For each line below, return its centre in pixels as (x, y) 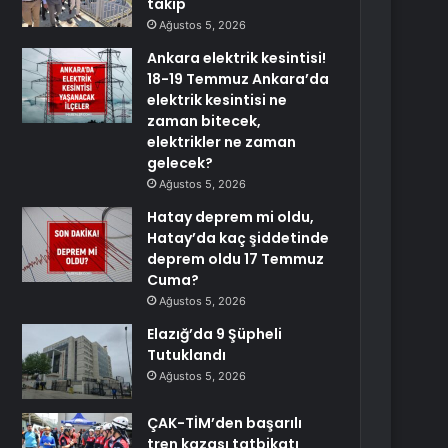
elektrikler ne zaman (222, 142)
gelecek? (180, 163)
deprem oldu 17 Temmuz (236, 259)
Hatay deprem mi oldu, (231, 217)
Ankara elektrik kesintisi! (237, 58)
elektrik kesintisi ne (217, 100)
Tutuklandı (187, 355)
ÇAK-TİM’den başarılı (225, 423)
